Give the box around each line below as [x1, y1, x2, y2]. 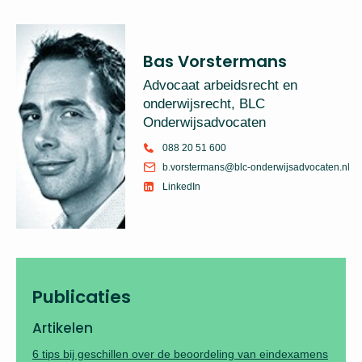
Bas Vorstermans [142, 49, 287, 73]
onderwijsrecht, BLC [142, 95, 265, 112]
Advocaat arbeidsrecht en [142, 77, 297, 93]
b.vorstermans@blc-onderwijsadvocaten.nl [162, 161, 350, 173]
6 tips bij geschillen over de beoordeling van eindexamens [32, 347, 328, 360]
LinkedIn [162, 180, 200, 192]
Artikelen [32, 318, 93, 338]
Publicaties [32, 284, 131, 309]
